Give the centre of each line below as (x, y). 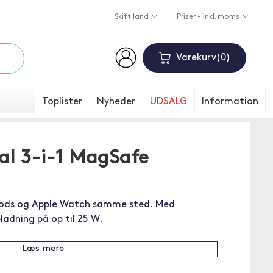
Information (230, 102)
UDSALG (168, 102)
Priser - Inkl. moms (209, 17)
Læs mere (43, 249)
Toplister (62, 102)
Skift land (132, 17)
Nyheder (116, 102)
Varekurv (196, 58)
